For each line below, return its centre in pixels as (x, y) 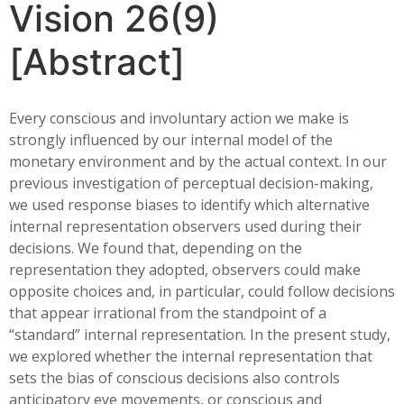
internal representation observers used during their (185, 226)
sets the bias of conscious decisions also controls (174, 378)
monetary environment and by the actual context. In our (198, 161)
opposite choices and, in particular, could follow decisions (202, 291)
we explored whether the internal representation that (191, 356)
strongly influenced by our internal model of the (171, 140)
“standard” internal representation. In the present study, (200, 335)
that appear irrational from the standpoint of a (168, 313)
